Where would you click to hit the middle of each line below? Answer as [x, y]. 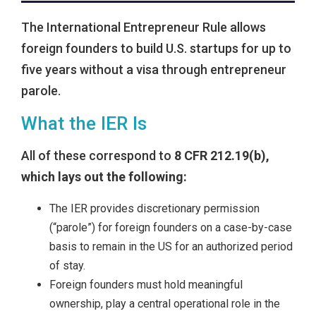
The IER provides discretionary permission [154, 209]
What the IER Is [84, 124]
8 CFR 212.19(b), [222, 156]
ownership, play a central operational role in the [165, 304]
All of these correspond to [98, 156]
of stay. [67, 266]
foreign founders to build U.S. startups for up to [156, 49]
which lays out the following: [104, 177]
